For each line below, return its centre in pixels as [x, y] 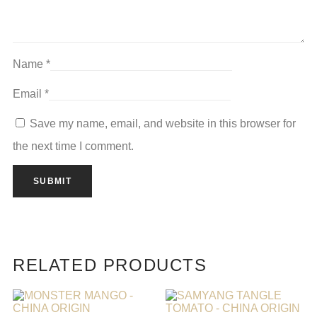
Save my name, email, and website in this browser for [163, 124]
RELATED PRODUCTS [110, 265]
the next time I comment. [73, 146]
